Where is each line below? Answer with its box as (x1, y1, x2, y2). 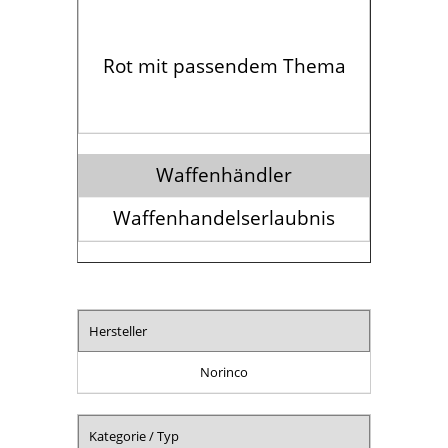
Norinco (200, 362, 248, 381)
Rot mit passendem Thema (102, 52, 346, 78)
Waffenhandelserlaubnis (113, 204, 335, 230)
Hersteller (89, 321, 148, 340)
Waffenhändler (156, 161, 292, 187)
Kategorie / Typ (89, 426, 180, 445)
